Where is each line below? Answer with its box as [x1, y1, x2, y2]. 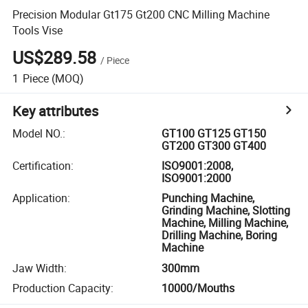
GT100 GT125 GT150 [162, 125, 267, 141]
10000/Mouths [162, 280, 235, 296]
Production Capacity [12, 280, 111, 296]
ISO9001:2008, [162, 158, 234, 174]
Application [12, 190, 68, 206]
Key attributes [12, 101, 99, 120]
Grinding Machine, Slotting [162, 203, 291, 219]
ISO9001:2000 [162, 170, 232, 186]
